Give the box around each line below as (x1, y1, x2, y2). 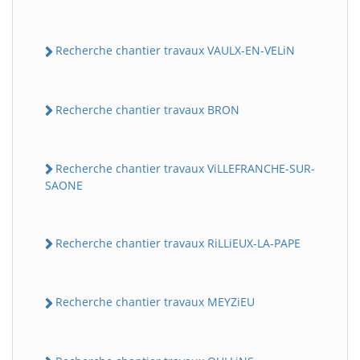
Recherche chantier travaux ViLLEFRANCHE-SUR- (55, 160, 315, 176)
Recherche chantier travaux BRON (55, 101, 239, 117)
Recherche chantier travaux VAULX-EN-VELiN (55, 43, 295, 59)
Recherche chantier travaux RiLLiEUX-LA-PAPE (55, 235, 301, 251)
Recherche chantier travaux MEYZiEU (55, 294, 255, 310)
